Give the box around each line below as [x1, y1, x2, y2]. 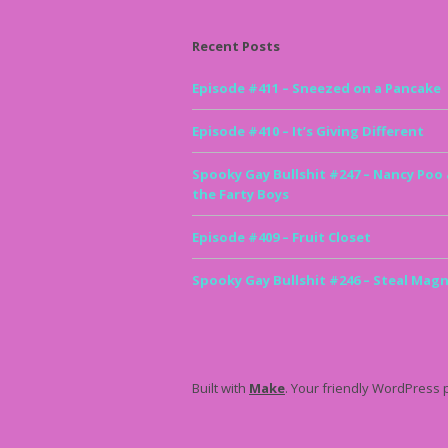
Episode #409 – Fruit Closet [192, 227, 371, 246]
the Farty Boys [192, 184, 289, 203]
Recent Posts [192, 36, 280, 55]
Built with [192, 378, 249, 397]
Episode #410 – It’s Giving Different [192, 121, 424, 140]
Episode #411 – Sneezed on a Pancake [192, 78, 441, 97]
